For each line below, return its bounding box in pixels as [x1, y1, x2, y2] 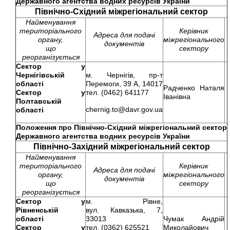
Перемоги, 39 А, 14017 [86, 80, 163, 88]
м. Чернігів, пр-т [86, 71, 163, 79]
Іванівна [163, 92, 190, 101]
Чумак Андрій [163, 215, 224, 223]
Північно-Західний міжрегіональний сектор [33, 142, 210, 151]
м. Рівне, [86, 197, 163, 205]
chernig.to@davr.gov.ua [86, 105, 163, 113]
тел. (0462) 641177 [86, 88, 149, 97]
